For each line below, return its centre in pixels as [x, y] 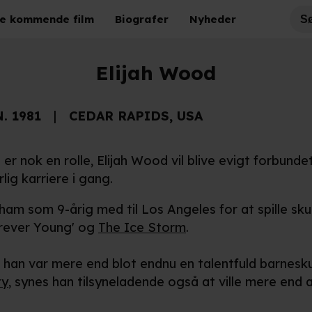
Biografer [142, 19]
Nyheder [213, 19]
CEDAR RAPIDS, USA [136, 116]
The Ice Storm [142, 227]
